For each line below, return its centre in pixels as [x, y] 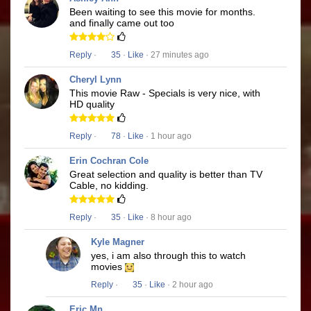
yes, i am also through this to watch [168, 256]
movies [108, 267]
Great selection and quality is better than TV [166, 175]
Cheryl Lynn [95, 80]
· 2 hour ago [189, 285]
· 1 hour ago [168, 136]
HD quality [92, 104]
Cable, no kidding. [109, 186]
